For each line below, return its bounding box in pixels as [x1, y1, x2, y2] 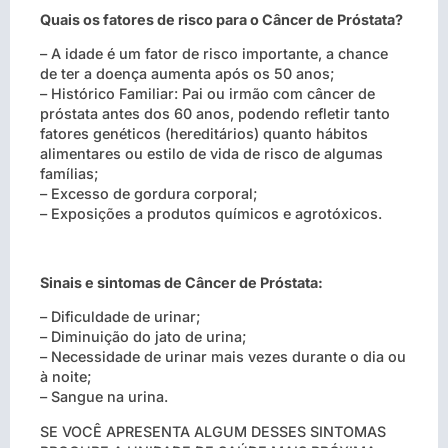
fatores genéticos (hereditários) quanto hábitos [40, 125, 368, 143]
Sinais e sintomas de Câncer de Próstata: [40, 273, 323, 291]
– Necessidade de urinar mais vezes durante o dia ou [40, 348, 406, 366]
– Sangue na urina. [40, 388, 168, 406]
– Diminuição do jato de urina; [40, 328, 247, 346]
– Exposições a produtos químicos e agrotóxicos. [40, 205, 382, 223]
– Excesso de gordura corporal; [40, 185, 258, 203]
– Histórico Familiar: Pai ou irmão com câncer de [40, 85, 375, 103]
